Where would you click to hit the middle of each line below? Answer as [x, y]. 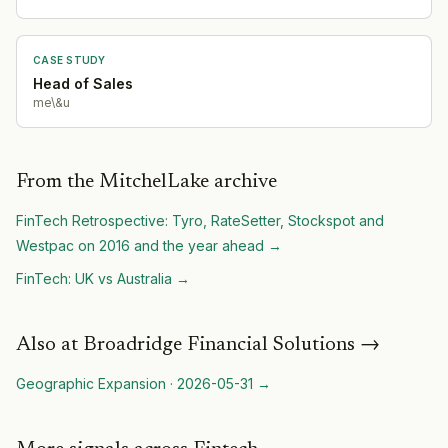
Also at [49, 344]
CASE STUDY [69, 59]
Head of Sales [83, 83]
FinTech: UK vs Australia [94, 278]
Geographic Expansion [91, 383]
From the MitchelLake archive [146, 181]
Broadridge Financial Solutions [219, 344]
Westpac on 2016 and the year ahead [140, 245]
